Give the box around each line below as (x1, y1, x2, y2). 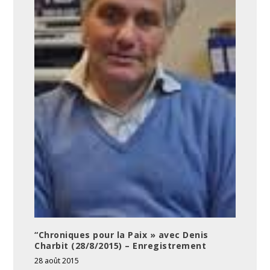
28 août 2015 (34, 255, 80, 266)
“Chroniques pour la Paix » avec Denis (34, 228, 209, 240)
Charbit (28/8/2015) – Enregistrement (34, 239, 207, 251)
